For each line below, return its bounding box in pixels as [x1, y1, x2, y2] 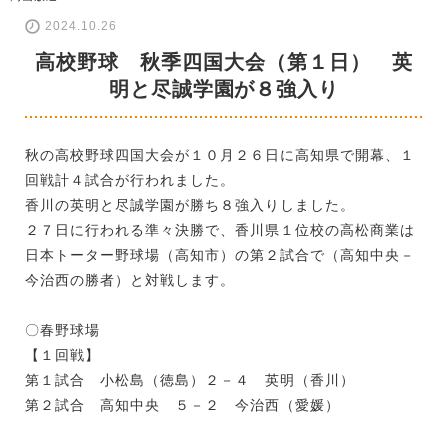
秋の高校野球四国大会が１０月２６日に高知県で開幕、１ [25, 146, 415, 163]
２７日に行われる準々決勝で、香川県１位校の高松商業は [25, 221, 415, 238]
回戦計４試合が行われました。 [25, 171, 235, 188]
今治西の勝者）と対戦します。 [25, 271, 235, 288]
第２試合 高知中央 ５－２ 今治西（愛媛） [25, 396, 340, 413]
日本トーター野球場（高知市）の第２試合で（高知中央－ [25, 246, 415, 263]
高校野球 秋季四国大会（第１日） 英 [35, 50, 413, 73]
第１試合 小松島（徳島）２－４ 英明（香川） [25, 371, 355, 388]
